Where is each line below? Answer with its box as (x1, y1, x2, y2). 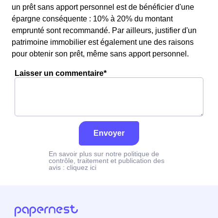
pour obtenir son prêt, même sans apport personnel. (12, 50, 189, 58)
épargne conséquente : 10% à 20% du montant (12, 15, 173, 23)
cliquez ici (67, 163, 96, 171)
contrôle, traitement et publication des (49, 157, 164, 164)
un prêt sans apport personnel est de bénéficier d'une (12, 3, 194, 11)
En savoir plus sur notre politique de (49, 150, 159, 158)
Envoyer (93, 129, 125, 137)
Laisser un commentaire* (15, 69, 107, 77)
